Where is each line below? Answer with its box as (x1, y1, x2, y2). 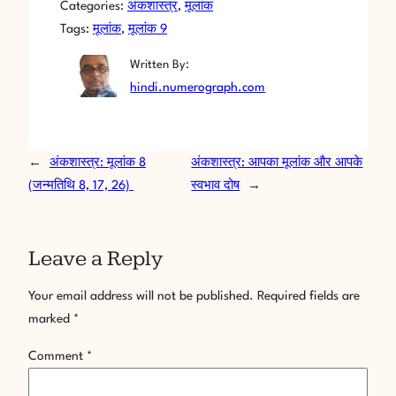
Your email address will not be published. (28, 290, 254, 303)
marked (28, 313, 73, 326)
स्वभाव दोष (191, 179, 240, 193)
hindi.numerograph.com (130, 81, 266, 95)
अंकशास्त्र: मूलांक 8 (49, 156, 146, 170)
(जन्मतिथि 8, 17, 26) (28, 179, 133, 193)
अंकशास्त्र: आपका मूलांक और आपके (191, 156, 363, 170)
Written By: (130, 59, 190, 72)
